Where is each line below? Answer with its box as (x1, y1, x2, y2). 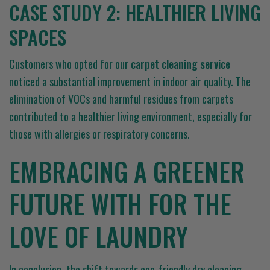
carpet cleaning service (131, 55, 230, 72)
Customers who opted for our (9, 55, 131, 72)
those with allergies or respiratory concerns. (9, 125, 190, 142)
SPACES (9, 22, 66, 51)
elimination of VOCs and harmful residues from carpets (9, 90, 233, 107)
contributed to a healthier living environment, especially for (9, 108, 252, 124)
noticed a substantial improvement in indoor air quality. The (9, 73, 251, 89)
